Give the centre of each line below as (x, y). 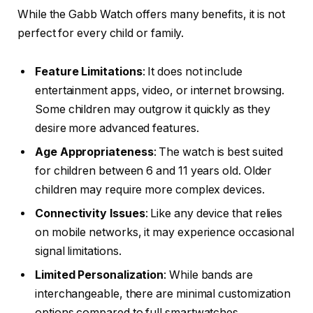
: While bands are (208, 275)
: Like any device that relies (214, 214)
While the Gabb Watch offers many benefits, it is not (151, 14)
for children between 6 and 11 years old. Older (154, 171)
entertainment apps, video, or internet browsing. (160, 91)
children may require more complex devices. (150, 190)
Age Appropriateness (94, 152)
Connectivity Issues (90, 214)
